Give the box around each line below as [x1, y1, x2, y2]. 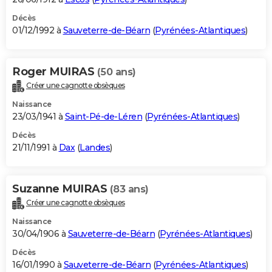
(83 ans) [109, 183, 149, 195]
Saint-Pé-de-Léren [64, 110, 142, 122]
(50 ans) [97, 66, 136, 78]
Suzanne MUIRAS [12, 182, 110, 195]
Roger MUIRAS [12, 64, 97, 78]
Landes [80, 141, 110, 153]
